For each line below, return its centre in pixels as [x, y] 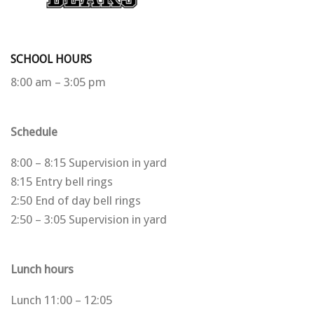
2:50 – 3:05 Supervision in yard [89, 219]
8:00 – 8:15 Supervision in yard [89, 162]
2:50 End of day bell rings [76, 200]
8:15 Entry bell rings [62, 181]
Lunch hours [42, 269]
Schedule [34, 131]
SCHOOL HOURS [51, 59]
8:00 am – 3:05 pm [58, 82]
